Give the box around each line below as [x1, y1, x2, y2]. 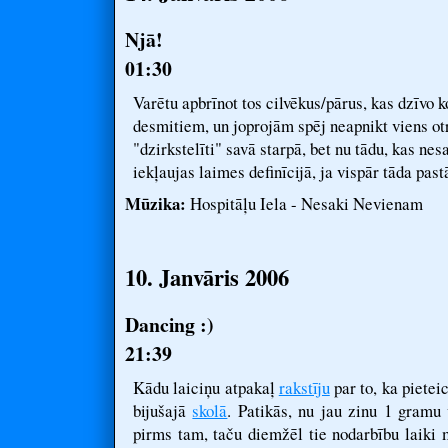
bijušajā [133, 399, 193, 422]
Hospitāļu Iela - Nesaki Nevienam [186, 192, 423, 215]
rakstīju [278, 376, 330, 399]
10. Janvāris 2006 [125, 261, 289, 294]
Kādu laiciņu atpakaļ [133, 376, 279, 399]
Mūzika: [125, 191, 186, 216]
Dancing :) [125, 310, 214, 339]
